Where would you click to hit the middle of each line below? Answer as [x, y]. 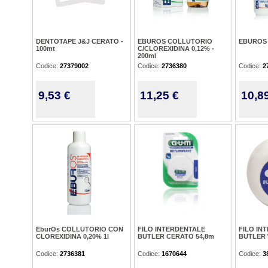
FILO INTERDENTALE [171, 229]
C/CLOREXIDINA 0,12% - [176, 48]
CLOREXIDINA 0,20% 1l [72, 236]
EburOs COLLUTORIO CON [80, 229]
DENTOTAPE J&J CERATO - [80, 41]
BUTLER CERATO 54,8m [176, 236]
